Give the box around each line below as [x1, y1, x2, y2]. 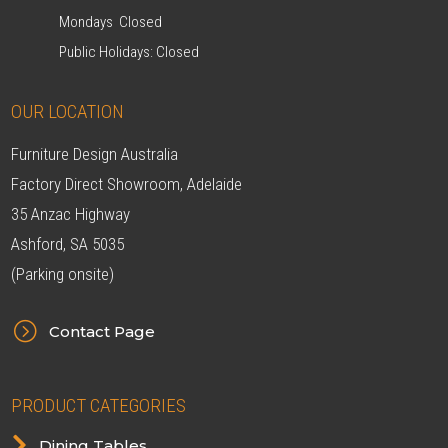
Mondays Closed [58, 13, 162, 32]
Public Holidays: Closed [58, 43, 199, 62]
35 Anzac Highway [11, 204, 131, 225]
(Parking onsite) [11, 264, 115, 285]
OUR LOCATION [11, 100, 125, 124]
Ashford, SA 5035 [11, 234, 125, 255]
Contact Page [48, 322, 155, 342]
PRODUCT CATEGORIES [11, 394, 187, 418]
